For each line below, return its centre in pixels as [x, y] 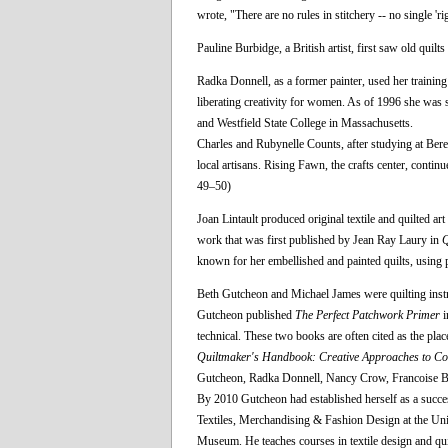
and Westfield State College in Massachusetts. [305, 122]
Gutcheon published [246, 314]
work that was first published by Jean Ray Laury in [319, 239]
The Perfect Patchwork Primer [367, 314]
